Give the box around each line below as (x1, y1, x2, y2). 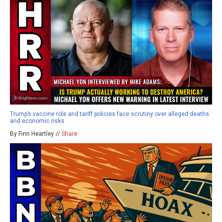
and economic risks (10, 117, 64, 124)
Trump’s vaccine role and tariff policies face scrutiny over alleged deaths (10, 110, 209, 117)
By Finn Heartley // (10, 130, 61, 137)
